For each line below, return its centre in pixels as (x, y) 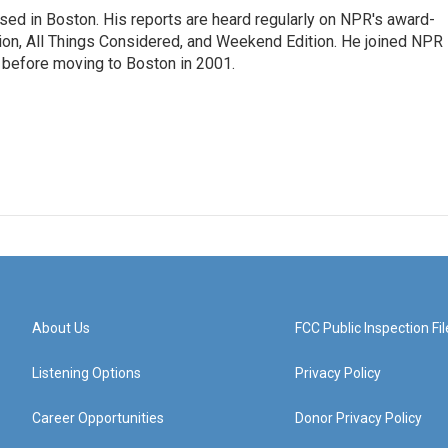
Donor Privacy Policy (359, 418)
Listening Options (86, 373)
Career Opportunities (98, 418)
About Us (61, 328)
